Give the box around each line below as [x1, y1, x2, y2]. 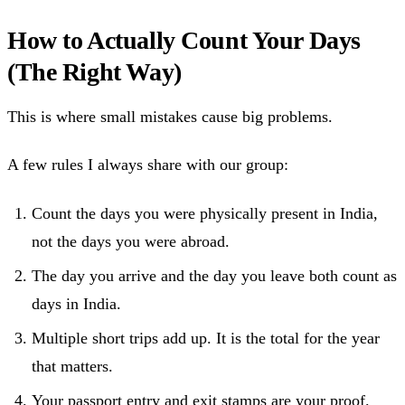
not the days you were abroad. [32, 231, 230, 250]
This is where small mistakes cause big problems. [7, 107, 333, 126]
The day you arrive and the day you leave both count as [32, 266, 397, 285]
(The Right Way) [7, 57, 182, 86]
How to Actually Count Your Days [7, 25, 361, 54]
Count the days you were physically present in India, [32, 203, 378, 222]
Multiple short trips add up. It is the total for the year [32, 328, 380, 347]
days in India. [32, 294, 121, 313]
